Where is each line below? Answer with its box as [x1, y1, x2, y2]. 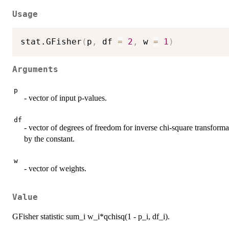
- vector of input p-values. [24, 94, 107, 103]
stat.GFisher [20, 37, 82, 47]
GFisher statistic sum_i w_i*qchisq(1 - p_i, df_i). [12, 212, 170, 221]
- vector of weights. [24, 164, 86, 173]
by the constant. [24, 134, 75, 144]
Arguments [12, 64, 58, 74]
